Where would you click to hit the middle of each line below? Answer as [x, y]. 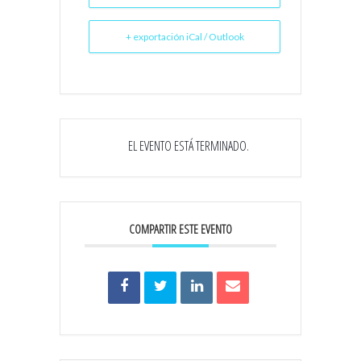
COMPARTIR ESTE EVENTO [180, 228]
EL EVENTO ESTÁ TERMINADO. [189, 145]
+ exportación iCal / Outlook [185, 36]
